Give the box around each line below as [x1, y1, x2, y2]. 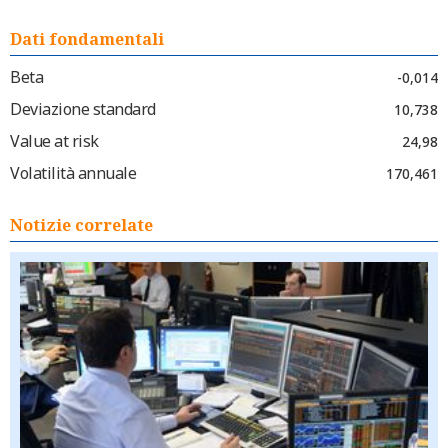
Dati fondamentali [10, 28, 164, 50]
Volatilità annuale [10, 162, 136, 184]
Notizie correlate [10, 214, 153, 236]
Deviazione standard [10, 98, 156, 120]
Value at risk [10, 130, 99, 152]
